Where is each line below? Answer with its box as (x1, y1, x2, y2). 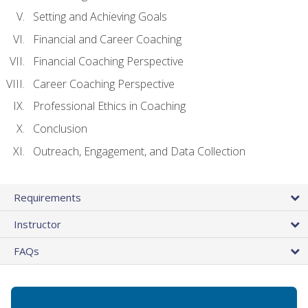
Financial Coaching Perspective (33, 54, 184, 69)
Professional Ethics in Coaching (33, 98, 186, 114)
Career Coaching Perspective (33, 76, 175, 91)
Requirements (14, 190, 81, 204)
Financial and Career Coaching (33, 31, 181, 47)
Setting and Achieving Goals (33, 9, 167, 25)
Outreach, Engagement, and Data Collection (33, 143, 245, 159)
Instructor (14, 217, 61, 231)
